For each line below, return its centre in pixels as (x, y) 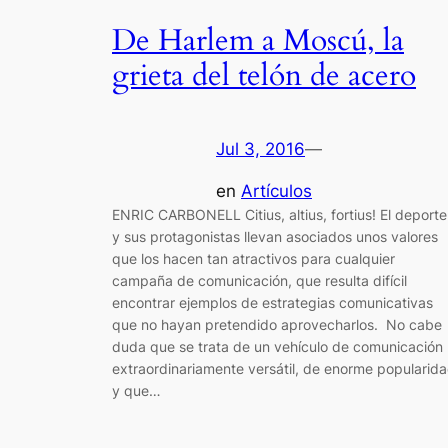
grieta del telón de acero (264, 76)
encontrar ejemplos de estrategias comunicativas (272, 303)
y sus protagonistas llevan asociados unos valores (275, 237)
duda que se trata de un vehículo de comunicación (277, 347)
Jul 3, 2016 (260, 148)
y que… (136, 391)
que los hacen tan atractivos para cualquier (253, 259)
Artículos (276, 191)
